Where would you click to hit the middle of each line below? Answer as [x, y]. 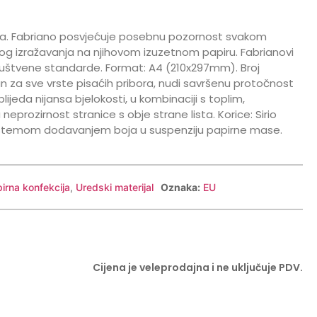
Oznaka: [180, 187]
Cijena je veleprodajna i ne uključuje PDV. [197, 267]
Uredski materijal [114, 187]
